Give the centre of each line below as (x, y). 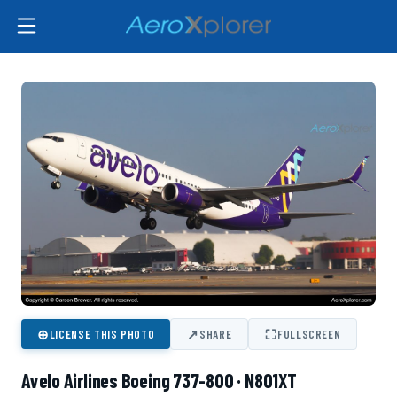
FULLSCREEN (309, 335)
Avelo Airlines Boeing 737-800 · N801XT (159, 381)
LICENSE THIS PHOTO (102, 335)
